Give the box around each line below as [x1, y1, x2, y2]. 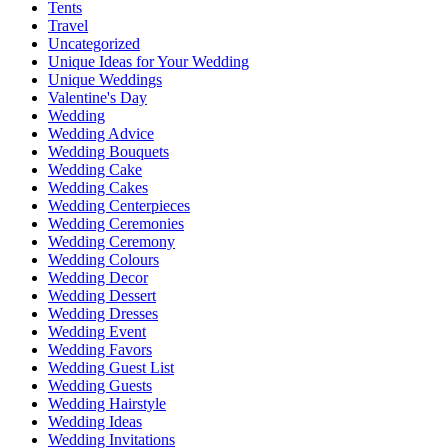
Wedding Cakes [48, 179, 148, 197]
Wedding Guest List [48, 359, 174, 377]
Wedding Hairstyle [48, 395, 166, 413]
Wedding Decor [48, 269, 148, 287]
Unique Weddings [48, 71, 162, 89]
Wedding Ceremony [48, 233, 175, 251]
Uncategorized [48, 35, 140, 53]
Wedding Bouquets [48, 143, 169, 161]
